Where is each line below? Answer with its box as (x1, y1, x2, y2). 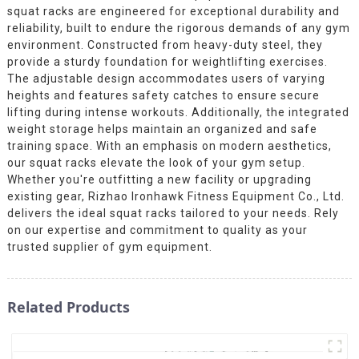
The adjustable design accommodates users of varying (6, 71, 325, 85)
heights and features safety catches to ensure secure (6, 88, 320, 102)
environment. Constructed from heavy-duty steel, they (6, 38, 323, 51)
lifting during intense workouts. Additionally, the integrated (6, 105, 349, 119)
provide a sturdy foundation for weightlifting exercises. (6, 54, 328, 68)
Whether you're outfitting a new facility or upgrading (6, 172, 312, 186)
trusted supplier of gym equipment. (6, 240, 212, 253)
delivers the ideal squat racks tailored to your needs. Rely (6, 206, 339, 220)
